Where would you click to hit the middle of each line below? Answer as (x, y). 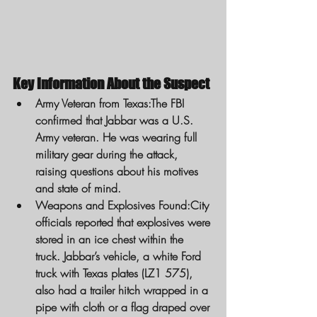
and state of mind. (78, 189)
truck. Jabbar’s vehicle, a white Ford (120, 257)
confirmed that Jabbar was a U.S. (116, 121)
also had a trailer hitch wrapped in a (123, 290)
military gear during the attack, (108, 155)
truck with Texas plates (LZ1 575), (116, 273)
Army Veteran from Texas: (93, 104)
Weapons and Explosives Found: (113, 206)
